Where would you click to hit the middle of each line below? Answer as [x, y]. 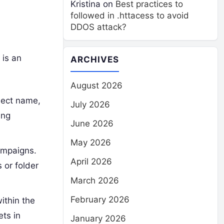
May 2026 [91, 142]
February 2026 [100, 199]
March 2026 [95, 180]
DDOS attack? [98, 27]
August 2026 [96, 85]
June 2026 [92, 123]
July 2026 [90, 104]
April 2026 [91, 161]
